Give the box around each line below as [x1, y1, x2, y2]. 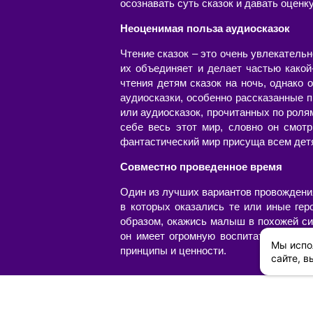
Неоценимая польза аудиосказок [120, 22, 290, 34]
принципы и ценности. [120, 244, 226, 256]
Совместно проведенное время [120, 160, 282, 173]
